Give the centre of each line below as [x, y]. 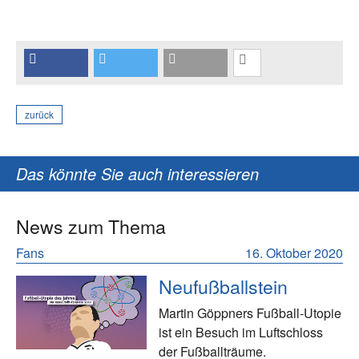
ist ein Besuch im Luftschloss [241, 333]
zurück [39, 115]
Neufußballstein [224, 286]
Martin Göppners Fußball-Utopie [250, 313]
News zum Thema [91, 226]
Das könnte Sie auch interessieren [137, 174]
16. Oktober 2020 [294, 253]
